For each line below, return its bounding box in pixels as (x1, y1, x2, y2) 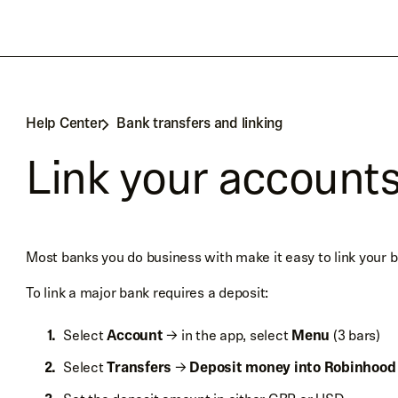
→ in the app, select (163, 324, 291, 346)
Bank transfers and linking (116, 117, 283, 131)
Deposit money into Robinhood (189, 356, 396, 378)
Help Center (26, 117, 103, 131)
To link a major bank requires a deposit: (26, 282, 268, 304)
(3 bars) (330, 324, 380, 346)
